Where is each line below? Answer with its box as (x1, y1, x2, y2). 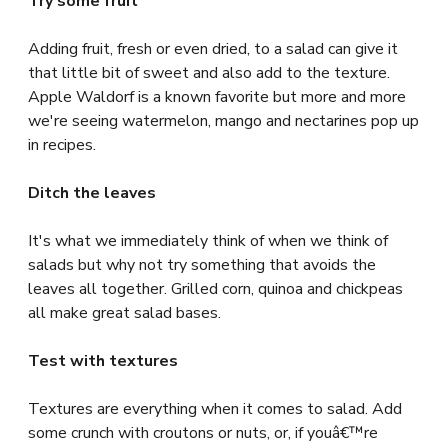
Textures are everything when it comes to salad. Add (28, 397, 402, 420)
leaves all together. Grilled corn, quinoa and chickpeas (28, 277, 403, 300)
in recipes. (28, 133, 96, 156)
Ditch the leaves (28, 181, 156, 204)
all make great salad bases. (28, 301, 221, 324)
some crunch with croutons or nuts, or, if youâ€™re (28, 421, 378, 444)
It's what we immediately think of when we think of (28, 229, 388, 252)
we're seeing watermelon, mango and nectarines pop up (28, 109, 419, 132)
